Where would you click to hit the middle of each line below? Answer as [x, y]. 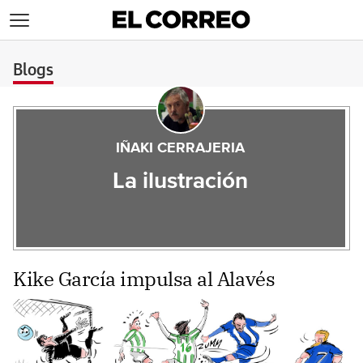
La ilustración [181, 181]
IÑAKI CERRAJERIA [181, 148]
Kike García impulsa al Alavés [144, 279]
